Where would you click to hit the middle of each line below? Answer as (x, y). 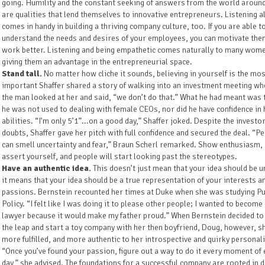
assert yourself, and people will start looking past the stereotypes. (119, 156)
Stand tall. (22, 74)
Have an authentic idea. (47, 168)
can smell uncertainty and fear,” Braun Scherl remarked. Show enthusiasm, (132, 145)
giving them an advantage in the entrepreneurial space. (97, 62)
